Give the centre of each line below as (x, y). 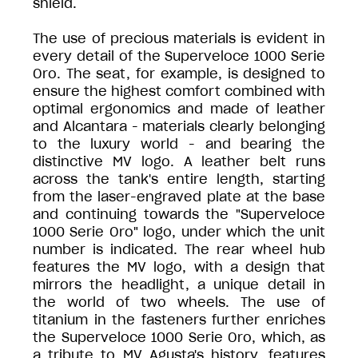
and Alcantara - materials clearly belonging (179, 126)
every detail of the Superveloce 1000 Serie (179, 56)
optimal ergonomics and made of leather (179, 108)
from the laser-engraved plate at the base (179, 196)
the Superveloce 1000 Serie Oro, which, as (179, 337)
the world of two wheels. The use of (179, 302)
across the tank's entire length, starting (179, 179)
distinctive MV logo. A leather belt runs (179, 161)
